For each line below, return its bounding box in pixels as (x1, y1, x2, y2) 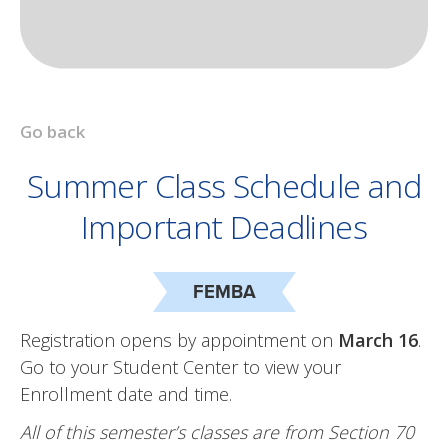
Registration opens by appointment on (20, 328, 338, 353)
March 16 (338, 328, 418, 353)
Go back (20, 120, 85, 144)
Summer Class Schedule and (27, 164, 421, 208)
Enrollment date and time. (20, 382, 232, 407)
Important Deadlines (81, 205, 367, 249)
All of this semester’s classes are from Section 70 (20, 420, 414, 445)
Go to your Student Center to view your (20, 355, 341, 380)
